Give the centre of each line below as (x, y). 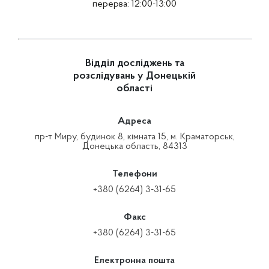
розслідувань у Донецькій (134, 76)
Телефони (134, 174)
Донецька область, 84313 (134, 147)
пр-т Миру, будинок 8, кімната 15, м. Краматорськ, (134, 137)
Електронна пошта (134, 261)
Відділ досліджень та (134, 64)
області (134, 89)
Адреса (134, 121)
